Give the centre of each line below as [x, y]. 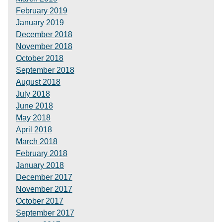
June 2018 [34, 106]
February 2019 [42, 11]
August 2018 [38, 82]
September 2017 [45, 213]
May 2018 [33, 118]
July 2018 [33, 94]
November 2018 [44, 46]
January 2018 [40, 165]
